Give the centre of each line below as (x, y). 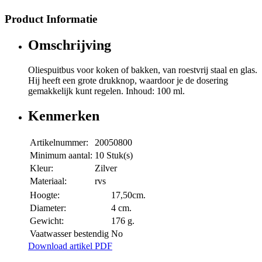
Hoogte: (45, 195)
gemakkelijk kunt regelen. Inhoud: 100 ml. (106, 91)
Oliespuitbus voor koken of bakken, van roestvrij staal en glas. (143, 70)
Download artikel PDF (70, 246)
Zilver (106, 168)
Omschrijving (70, 45)
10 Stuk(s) (114, 155)
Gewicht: (47, 220)
